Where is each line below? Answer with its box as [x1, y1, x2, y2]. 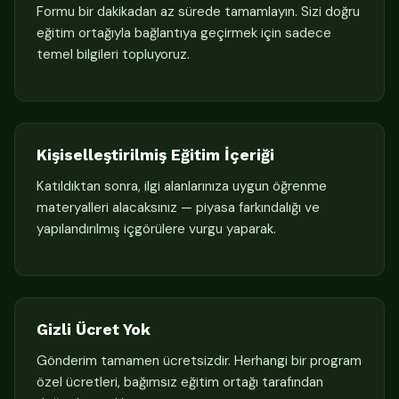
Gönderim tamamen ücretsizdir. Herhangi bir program [37, 351, 362, 370]
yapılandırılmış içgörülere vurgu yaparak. [37, 219, 276, 238]
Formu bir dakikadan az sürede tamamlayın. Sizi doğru [37, 2, 360, 20]
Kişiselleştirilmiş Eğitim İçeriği [37, 145, 274, 164]
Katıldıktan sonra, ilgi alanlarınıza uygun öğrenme [37, 176, 327, 195]
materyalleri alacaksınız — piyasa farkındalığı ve [37, 198, 320, 216]
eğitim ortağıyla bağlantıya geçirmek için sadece [37, 23, 331, 42]
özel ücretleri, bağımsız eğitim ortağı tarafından [37, 372, 323, 391]
